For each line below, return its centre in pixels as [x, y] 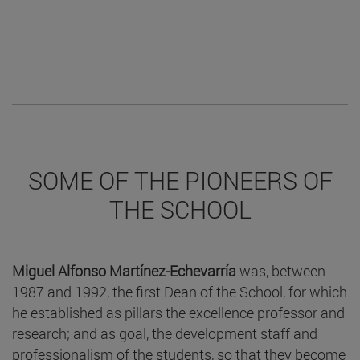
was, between [281, 271]
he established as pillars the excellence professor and [178, 313]
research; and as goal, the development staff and [165, 334]
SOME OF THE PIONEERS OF [180, 181]
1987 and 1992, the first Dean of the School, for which [180, 292]
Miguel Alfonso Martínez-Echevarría [124, 271]
